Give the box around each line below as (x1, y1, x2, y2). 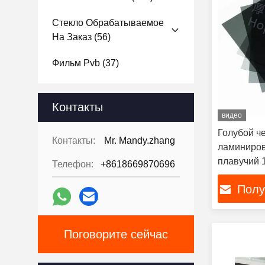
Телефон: (52, 159, 93, 169)
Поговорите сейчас (64, 228, 168, 241)
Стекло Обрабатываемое (52, 18, 164, 28)
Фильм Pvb (52, 58, 100, 68)
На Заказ (52, 32, 92, 42)
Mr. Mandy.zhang (104, 135, 175, 146)
